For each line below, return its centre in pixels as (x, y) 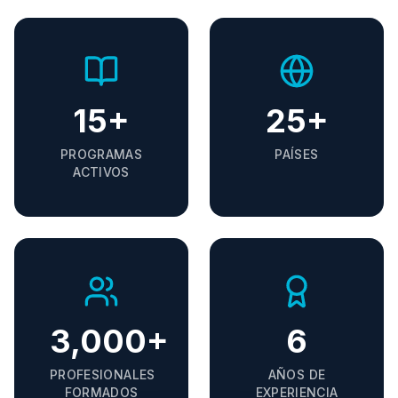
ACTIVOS (101, 172)
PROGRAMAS (101, 154)
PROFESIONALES (103, 374)
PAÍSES (297, 154)
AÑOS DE (297, 374)
